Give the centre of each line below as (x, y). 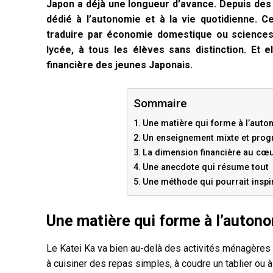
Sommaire (160, 103)
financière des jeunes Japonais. (119, 65)
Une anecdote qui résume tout (205, 167)
